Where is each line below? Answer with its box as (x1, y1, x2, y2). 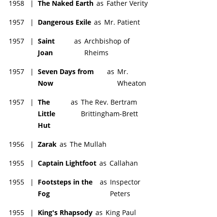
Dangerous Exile (38, 17, 91, 27)
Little (38, 108, 55, 118)
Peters (110, 188, 131, 198)
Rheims (84, 47, 109, 57)
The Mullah (70, 139, 107, 149)
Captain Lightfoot (38, 158, 96, 168)
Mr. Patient (104, 17, 140, 27)
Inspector (110, 177, 141, 186)
